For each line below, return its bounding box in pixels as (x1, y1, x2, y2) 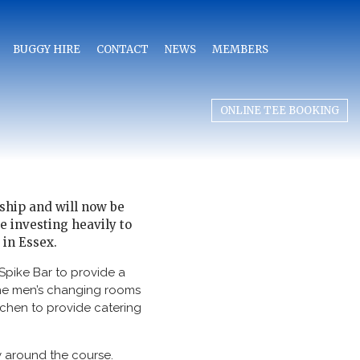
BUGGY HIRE (13, 43, 80, 56)
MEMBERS (212, 43, 268, 56)
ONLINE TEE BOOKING (220, 104, 339, 117)
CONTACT (96, 43, 149, 56)
